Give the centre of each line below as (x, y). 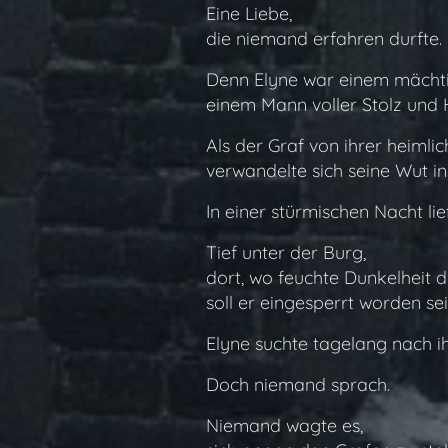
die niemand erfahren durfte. (323, 38)
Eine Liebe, (248, 13)
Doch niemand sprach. (297, 384)
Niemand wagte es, (284, 425)
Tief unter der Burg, (285, 252)
